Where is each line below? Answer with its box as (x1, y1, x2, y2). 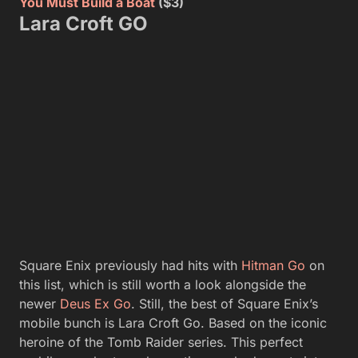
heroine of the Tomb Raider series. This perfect (19, 333, 303, 350)
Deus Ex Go (60, 295, 131, 312)
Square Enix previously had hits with (19, 257, 241, 273)
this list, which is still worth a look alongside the (19, 276, 306, 292)
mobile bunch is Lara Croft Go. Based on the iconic (19, 314, 327, 331)
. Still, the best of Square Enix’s (131, 295, 318, 312)
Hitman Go (241, 257, 305, 273)
